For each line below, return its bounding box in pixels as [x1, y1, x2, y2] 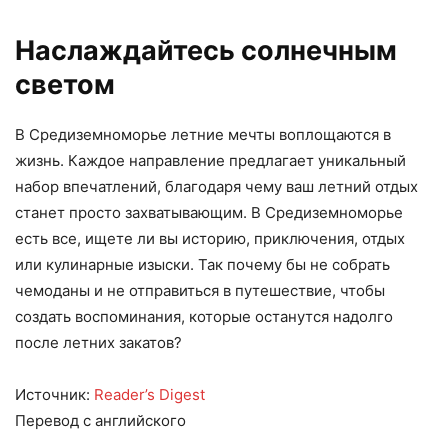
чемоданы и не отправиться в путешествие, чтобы [15, 280, 385, 300]
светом [15, 67, 115, 101]
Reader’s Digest [94, 384, 205, 404]
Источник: [15, 384, 94, 404]
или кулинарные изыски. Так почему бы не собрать [15, 254, 390, 274]
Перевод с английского [15, 410, 186, 430]
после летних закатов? [15, 332, 182, 352]
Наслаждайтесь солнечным [15, 33, 397, 67]
